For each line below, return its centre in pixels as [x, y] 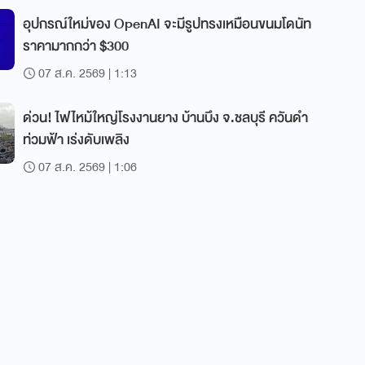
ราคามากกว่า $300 [76, 46]
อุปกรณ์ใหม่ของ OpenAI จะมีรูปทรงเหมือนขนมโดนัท [167, 24]
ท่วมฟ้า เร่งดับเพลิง [76, 140]
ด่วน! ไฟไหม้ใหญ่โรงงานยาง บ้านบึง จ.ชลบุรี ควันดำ [165, 118]
